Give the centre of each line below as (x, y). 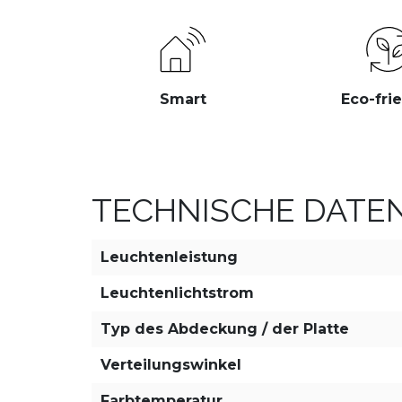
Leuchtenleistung (169, 257)
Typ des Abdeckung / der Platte (225, 329)
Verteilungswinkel (171, 365)
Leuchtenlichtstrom (177, 293)
